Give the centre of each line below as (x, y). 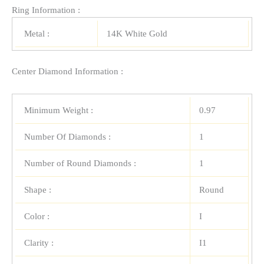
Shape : (38, 190)
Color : (37, 217)
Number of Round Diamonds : (80, 164)
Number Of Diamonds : (67, 137)
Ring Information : (46, 10)
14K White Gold (137, 34)
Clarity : (39, 243)
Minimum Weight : (59, 110)
